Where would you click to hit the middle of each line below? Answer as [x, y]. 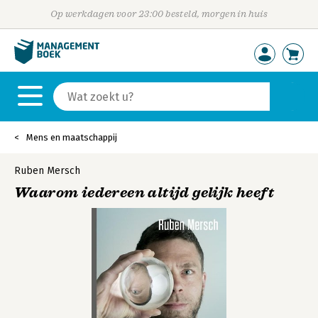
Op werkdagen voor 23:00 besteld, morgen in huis [159, 14]
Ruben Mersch [47, 171]
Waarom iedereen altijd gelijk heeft [144, 193]
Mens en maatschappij [72, 137]
